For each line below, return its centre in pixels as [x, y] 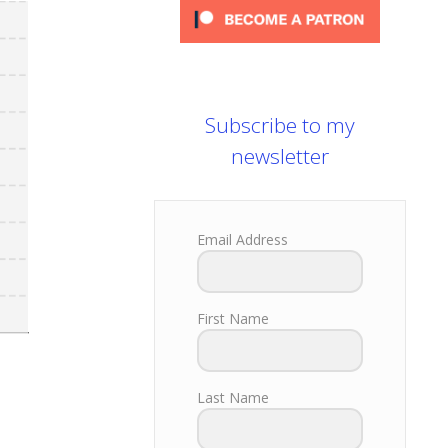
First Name [233, 319]
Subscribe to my [280, 125]
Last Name [233, 398]
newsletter [280, 156]
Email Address [242, 240]
